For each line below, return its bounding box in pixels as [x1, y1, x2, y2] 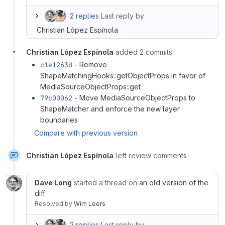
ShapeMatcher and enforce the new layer [40, 104, 180, 113]
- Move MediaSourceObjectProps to [72, 93, 195, 102]
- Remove [72, 60, 107, 69]
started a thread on [74, 178, 139, 187]
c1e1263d [40, 60, 72, 69]
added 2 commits [116, 47, 172, 56]
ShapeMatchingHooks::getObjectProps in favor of [40, 71, 205, 80]
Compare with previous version [34, 128, 138, 137]
